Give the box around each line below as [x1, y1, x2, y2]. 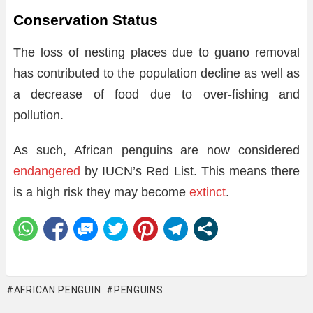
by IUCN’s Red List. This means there [80, 163, 300, 178]
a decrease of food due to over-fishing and [13, 87, 300, 101]
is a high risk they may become [13, 184, 189, 199]
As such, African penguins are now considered [13, 143, 300, 157]
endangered [13, 163, 80, 178]
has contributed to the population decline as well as [13, 66, 300, 80]
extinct [189, 184, 226, 199]
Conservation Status [13, 11, 158, 28]
